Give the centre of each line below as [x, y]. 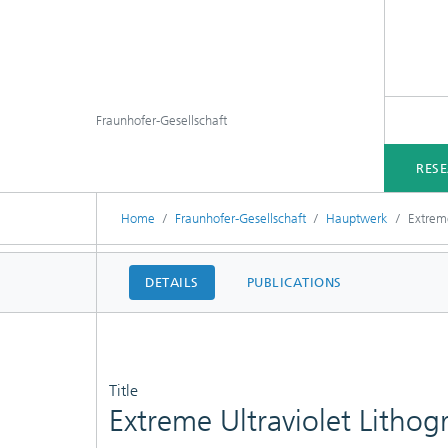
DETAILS [172, 282]
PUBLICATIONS [294, 282]
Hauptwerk [357, 218]
